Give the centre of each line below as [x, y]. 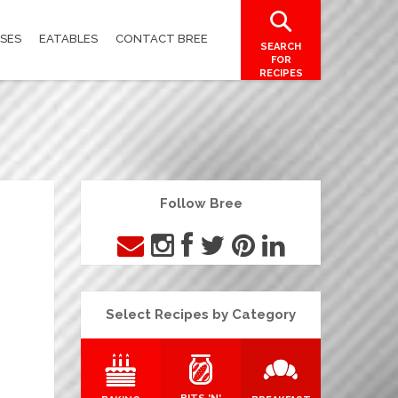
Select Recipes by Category [201, 314]
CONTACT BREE [162, 39]
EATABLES [68, 39]
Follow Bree [201, 203]
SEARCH [281, 47]
